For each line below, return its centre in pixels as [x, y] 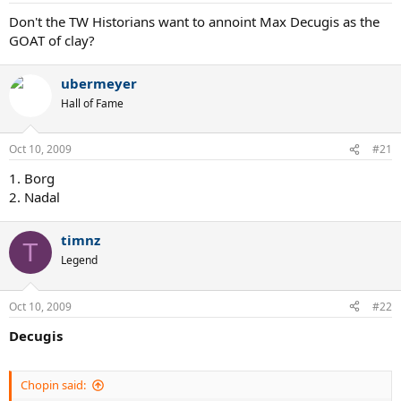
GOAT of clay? [52, 40]
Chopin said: [53, 385]
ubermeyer [99, 83]
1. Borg [32, 178]
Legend [79, 260]
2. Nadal [34, 197]
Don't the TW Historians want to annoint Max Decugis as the [194, 21]
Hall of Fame [92, 103]
